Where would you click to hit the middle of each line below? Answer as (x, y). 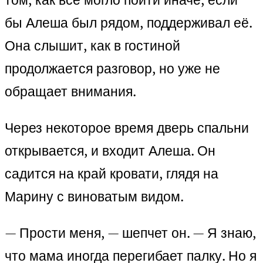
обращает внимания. (70, 92)
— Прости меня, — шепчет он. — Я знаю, (130, 233)
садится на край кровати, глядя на (112, 174)
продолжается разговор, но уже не (112, 69)
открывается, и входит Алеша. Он (110, 151)
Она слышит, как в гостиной (92, 46)
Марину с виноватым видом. (94, 197)
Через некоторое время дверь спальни (127, 128)
